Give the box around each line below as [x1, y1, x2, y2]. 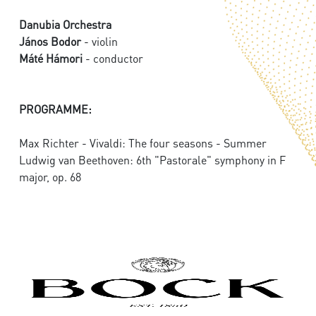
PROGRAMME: [19, 102, 92, 117]
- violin [81, 34, 118, 49]
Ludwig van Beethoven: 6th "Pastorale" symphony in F [19, 152, 286, 168]
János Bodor [19, 34, 81, 49]
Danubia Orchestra [19, 17, 111, 32]
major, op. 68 [19, 169, 81, 185]
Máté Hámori [19, 51, 83, 66]
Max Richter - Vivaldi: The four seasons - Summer [19, 135, 267, 151]
